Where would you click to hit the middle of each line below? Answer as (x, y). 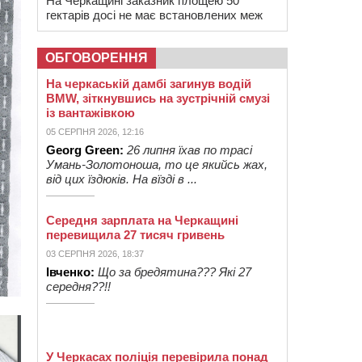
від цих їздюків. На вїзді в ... (122, 179)
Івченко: (70, 272)
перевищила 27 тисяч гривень (135, 235)
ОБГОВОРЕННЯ (97, 58)
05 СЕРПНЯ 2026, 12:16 (95, 132)
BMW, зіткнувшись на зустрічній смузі (158, 98)
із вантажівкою (90, 113)
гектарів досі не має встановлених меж (154, 15)
